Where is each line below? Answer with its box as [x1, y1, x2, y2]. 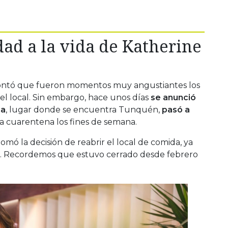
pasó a [162, 104, 190, 115]
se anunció [151, 92, 196, 102]
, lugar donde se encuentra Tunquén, [6, 104, 162, 115]
